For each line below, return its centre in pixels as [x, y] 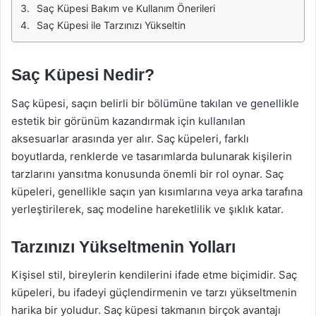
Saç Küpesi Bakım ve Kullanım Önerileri [126, 8]
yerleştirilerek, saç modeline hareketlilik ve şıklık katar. [147, 209]
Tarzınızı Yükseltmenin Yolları [123, 247]
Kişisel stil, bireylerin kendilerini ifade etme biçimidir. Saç [154, 275]
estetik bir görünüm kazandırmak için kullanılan [128, 121]
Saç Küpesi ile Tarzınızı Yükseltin [111, 25]
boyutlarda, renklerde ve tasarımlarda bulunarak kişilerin [152, 156]
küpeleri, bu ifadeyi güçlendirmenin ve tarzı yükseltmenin [154, 292]
